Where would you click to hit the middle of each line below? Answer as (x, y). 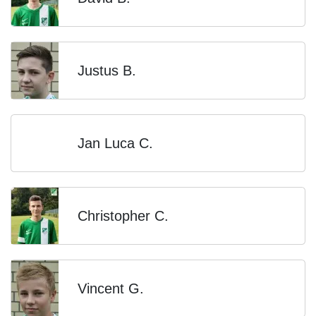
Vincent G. (111, 288)
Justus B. (107, 71)
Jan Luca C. (115, 143)
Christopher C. (123, 216)
